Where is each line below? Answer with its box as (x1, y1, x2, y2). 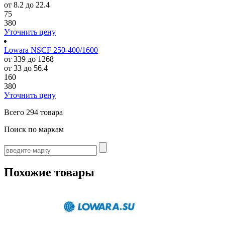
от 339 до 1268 (4, 55, 54, 63)
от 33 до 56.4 (4, 64, 48, 72)
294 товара (26, 108, 63, 117)
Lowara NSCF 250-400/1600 (4, 46, 98, 54)
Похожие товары (4, 165, 94, 179)
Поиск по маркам (4, 125, 64, 134)
